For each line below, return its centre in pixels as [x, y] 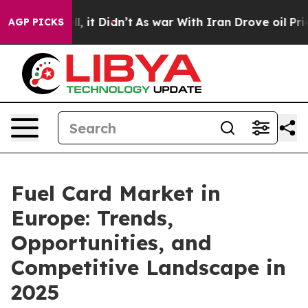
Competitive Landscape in [148, 267]
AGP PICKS [36, 22]
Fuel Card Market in [116, 193]
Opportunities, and [111, 243]
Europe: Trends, [92, 218]
